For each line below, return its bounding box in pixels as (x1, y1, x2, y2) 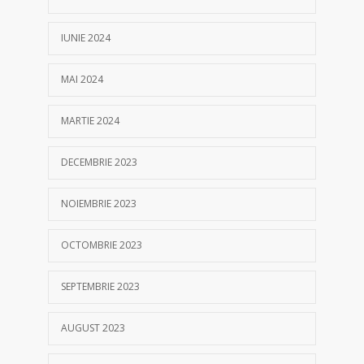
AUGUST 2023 (61, 320, 125, 335)
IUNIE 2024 (61, 30, 110, 45)
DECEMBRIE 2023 (61, 154, 137, 169)
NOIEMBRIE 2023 (61, 196, 136, 210)
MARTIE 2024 (61, 113, 119, 128)
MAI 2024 (61, 71, 103, 86)
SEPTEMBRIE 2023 (61, 279, 140, 293)
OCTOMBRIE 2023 (61, 237, 142, 252)
